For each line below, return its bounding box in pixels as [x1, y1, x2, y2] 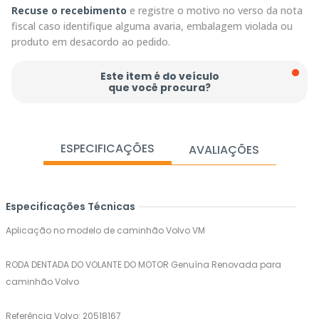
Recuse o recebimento [11, 4, 127, 18]
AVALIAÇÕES [188, 142, 259, 159]
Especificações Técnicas [6, 199, 135, 214]
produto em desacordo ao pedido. [11, 35, 170, 49]
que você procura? [108, 80, 211, 95]
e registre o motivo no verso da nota [127, 4, 303, 18]
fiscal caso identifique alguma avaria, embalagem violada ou [11, 19, 293, 33]
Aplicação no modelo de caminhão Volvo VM [6, 224, 205, 237]
